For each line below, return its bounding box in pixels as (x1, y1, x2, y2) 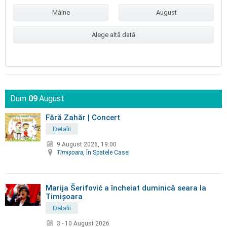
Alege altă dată (92, 30, 135, 39)
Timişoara (57, 148, 83, 156)
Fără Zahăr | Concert (46, 112, 120, 122)
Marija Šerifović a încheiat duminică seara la (46, 183, 206, 193)
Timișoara (46, 192, 83, 201)
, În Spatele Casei (83, 148, 130, 156)
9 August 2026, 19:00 (57, 140, 117, 148)
